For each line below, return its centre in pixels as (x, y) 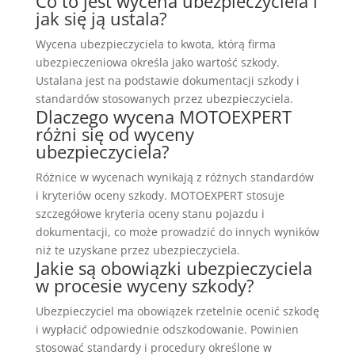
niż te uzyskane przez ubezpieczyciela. (137, 250)
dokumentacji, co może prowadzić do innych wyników (177, 232)
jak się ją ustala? (101, 19)
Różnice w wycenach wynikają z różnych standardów (174, 177)
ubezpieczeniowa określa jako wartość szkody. (157, 63)
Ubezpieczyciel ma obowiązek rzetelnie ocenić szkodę (177, 311)
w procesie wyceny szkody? (145, 286)
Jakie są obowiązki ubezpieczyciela (174, 268)
